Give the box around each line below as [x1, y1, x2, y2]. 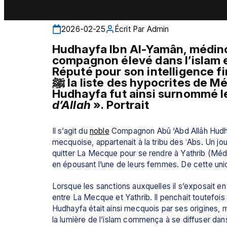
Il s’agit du [52, 126, 90, 136]
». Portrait [93, 97, 149, 112]
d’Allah [52, 97, 94, 112]
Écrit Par [114, 24, 145, 34]
